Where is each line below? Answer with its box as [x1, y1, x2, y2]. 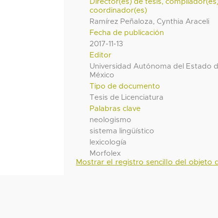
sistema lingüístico [90, 127, 155, 135]
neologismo [90, 116, 132, 124]
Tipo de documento [90, 82, 161, 90]
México [90, 71, 115, 79]
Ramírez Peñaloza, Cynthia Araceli [90, 18, 210, 25]
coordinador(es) [90, 6, 147, 14]
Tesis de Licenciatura [90, 93, 164, 101]
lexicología [90, 138, 127, 146]
